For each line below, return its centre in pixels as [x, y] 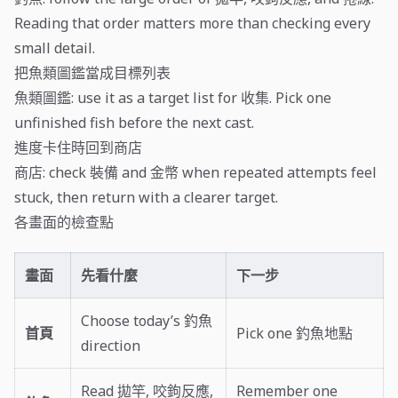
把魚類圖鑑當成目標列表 [92, 73]
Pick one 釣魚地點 [295, 334]
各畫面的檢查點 [64, 223]
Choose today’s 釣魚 [147, 321]
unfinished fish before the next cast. [134, 123]
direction [111, 346]
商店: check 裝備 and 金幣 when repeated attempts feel [195, 173]
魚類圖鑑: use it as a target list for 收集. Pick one [173, 98]
